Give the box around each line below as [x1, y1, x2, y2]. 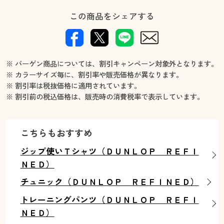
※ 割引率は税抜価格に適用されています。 [5, 81, 141, 91]
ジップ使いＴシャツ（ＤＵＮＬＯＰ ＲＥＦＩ [20, 145, 199, 157]
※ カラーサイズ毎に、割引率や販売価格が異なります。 [5, 70, 183, 80]
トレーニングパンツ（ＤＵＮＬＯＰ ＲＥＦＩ [20, 193, 199, 205]
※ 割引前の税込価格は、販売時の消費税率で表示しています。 [5, 92, 204, 102]
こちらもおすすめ [20, 127, 92, 139]
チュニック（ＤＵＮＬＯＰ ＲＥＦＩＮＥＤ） [20, 176, 199, 188]
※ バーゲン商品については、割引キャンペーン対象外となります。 [5, 59, 218, 69]
